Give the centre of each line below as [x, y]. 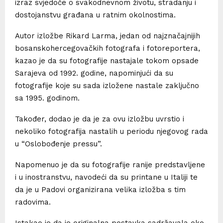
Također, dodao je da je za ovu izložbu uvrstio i [100, 119]
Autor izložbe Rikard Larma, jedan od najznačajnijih [108, 36]
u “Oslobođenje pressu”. [58, 144]
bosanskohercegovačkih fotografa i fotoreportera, [108, 48]
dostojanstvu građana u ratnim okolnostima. [95, 15]
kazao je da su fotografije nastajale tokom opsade [107, 60]
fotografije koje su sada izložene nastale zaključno [107, 85]
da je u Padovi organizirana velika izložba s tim [100, 189]
